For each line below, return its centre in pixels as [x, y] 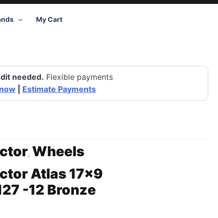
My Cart [49, 19]
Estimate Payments [59, 89]
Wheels [58, 151]
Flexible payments [79, 77]
